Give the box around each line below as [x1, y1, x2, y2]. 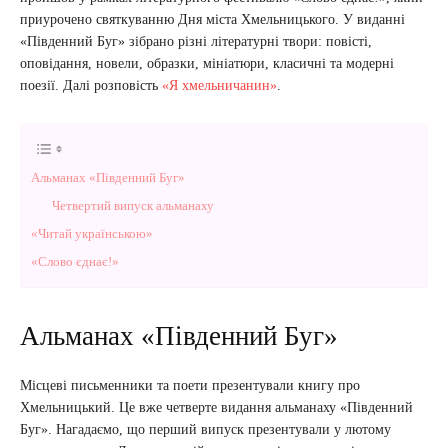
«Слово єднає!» [31, 253, 119, 269]
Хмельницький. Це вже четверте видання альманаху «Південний [20, 399, 413, 415]
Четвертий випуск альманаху [52, 197, 214, 213]
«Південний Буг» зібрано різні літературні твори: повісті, [20, 33, 372, 49]
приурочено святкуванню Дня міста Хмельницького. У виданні [20, 11, 405, 27]
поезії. [20, 77, 59, 93]
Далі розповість [63, 77, 162, 93]
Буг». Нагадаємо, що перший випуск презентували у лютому [20, 421, 391, 437]
